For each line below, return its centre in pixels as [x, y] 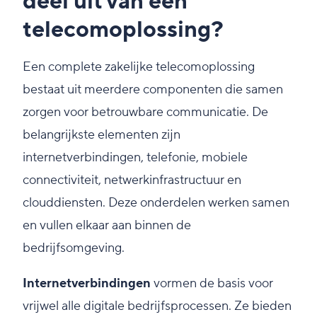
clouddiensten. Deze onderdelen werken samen [156, 203]
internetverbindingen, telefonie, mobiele [135, 158]
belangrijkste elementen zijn [102, 135]
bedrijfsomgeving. [74, 248]
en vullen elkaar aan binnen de [107, 226]
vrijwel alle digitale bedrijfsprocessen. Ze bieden [157, 306]
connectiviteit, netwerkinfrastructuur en [132, 180]
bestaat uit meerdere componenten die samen [153, 90]
